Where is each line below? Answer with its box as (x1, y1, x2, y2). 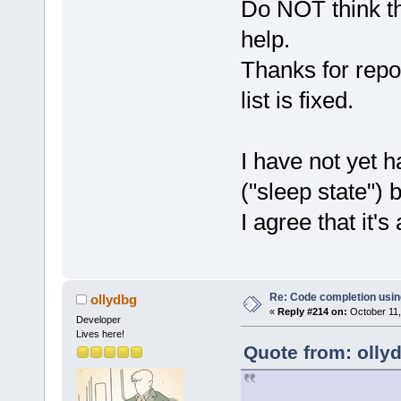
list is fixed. (240, 86, 354, 114)
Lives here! (75, 328, 124, 340)
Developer (75, 314, 121, 326)
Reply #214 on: (277, 306, 347, 318)
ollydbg (90, 292, 138, 308)
